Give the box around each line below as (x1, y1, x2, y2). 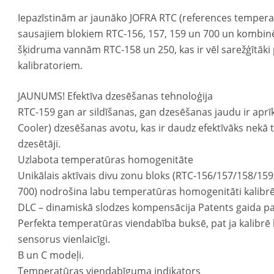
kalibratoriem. (18, 59, 83, 72)
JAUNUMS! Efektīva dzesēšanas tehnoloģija (18, 89, 213, 103)
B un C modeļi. (18, 248, 84, 262)
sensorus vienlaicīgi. (18, 232, 111, 246)
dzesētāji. (18, 137, 61, 150)
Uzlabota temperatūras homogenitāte (18, 153, 194, 166)
